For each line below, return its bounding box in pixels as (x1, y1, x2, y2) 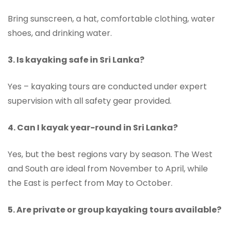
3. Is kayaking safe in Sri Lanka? (8, 53, 144, 66)
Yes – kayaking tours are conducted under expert (8, 80, 207, 92)
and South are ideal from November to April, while (8, 162, 208, 175)
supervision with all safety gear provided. (8, 94, 171, 107)
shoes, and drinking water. (8, 27, 112, 39)
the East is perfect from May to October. (8, 177, 172, 189)
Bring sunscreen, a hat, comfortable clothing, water (8, 12, 215, 25)
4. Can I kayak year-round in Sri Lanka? (8, 121, 178, 133)
